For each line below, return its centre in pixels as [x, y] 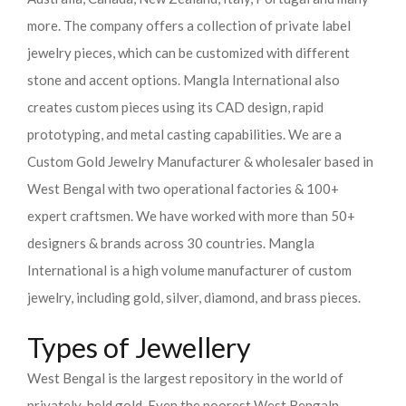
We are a [315, 134]
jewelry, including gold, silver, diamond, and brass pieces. [194, 297]
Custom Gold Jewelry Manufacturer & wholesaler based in [200, 161]
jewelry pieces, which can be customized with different [188, 53]
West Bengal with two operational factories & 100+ [183, 188]
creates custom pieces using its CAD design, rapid [175, 107]
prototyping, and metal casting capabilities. [158, 134]
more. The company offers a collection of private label [189, 25]
